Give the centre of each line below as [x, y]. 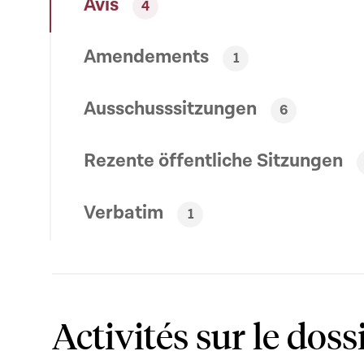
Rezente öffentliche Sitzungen [215, 161]
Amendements [148, 57]
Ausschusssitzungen [172, 109]
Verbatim [126, 213]
